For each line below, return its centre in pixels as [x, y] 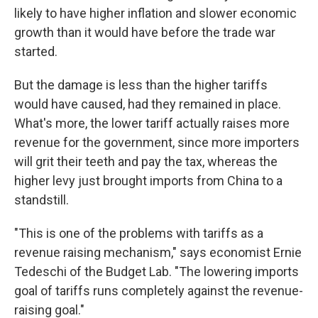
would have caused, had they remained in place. [148, 104]
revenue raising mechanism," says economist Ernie [158, 252]
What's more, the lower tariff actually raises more [152, 123]
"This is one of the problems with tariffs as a [139, 233]
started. [36, 51]
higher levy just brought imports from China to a [148, 181]
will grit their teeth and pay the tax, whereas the [146, 161]
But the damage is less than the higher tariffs [141, 85]
